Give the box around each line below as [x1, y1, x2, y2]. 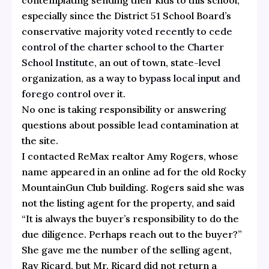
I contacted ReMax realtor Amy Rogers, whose [21, 150, 238, 162]
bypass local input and [139, 71, 240, 84]
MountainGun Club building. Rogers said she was [21, 181, 244, 193]
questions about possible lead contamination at [21, 118, 239, 131]
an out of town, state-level [96, 56, 220, 68]
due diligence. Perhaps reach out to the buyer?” [21, 228, 242, 240]
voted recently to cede [125, 25, 232, 37]
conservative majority [21, 25, 126, 37]
